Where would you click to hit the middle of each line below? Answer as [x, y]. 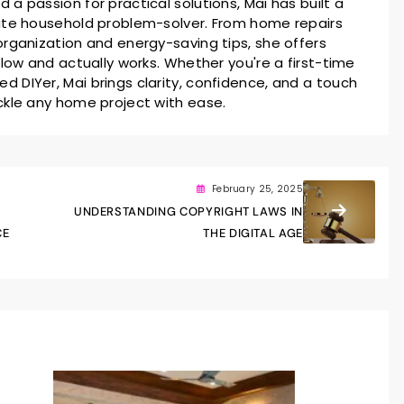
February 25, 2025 [257, 188]
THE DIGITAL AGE [253, 233]
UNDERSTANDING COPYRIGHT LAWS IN [188, 211]
